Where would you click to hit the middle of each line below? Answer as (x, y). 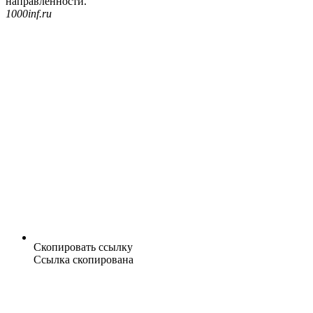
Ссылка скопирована (83, 260)
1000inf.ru (29, 14)
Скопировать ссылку (83, 247)
